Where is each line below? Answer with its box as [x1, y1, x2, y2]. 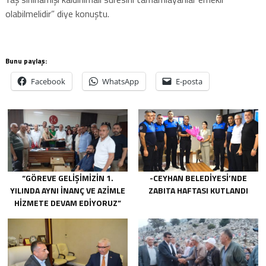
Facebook [30, 75, 65, 87]
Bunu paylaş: [5, 55, 47, 66]
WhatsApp [102, 75, 139, 87]
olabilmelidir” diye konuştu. [5, 6, 109, 21]
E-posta [175, 75, 202, 87]
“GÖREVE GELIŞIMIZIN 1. [22, 172, 114, 185]
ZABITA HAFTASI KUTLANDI [148, 184, 248, 197]
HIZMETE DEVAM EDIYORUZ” [14, 197, 122, 210]
